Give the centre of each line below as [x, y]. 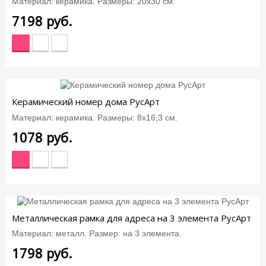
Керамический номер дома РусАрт [86, 102]
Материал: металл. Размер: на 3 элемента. [97, 234]
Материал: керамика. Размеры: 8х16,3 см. [95, 117]
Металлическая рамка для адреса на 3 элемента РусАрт [132, 218]
